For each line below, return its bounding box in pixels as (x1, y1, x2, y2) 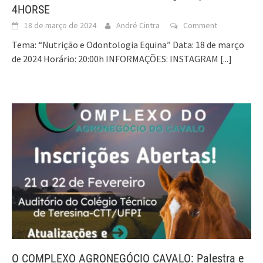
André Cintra (116, 19, 160, 31)
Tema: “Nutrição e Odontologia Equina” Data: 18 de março (12, 38, 244, 50)
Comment (183, 19, 217, 31)
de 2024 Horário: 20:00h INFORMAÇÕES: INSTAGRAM (12, 52, 220, 65)
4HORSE (12, 2, 50, 16)
